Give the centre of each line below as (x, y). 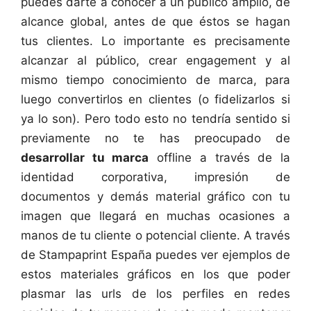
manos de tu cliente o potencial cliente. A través (155, 236)
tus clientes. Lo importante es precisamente (155, 41)
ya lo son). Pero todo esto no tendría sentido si (155, 119)
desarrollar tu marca (85, 158)
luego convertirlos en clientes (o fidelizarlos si (155, 100)
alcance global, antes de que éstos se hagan (155, 22)
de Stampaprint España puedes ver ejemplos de (155, 255)
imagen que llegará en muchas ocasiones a (155, 216)
